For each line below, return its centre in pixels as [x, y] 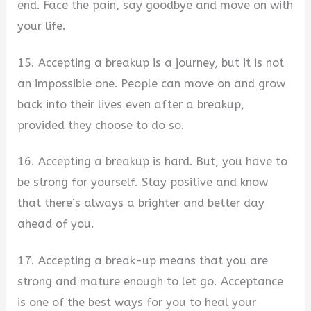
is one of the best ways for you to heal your [137, 302]
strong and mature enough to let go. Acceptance [151, 281]
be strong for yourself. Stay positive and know [143, 183]
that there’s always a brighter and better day [141, 203]
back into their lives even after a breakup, [131, 104]
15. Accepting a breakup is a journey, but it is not [151, 62]
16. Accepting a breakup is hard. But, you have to [153, 162]
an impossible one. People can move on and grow [152, 83]
